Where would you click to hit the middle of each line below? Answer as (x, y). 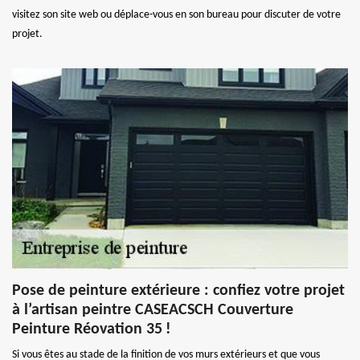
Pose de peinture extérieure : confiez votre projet (178, 290)
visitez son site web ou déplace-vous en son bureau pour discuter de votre (176, 14)
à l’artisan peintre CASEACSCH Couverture (153, 310)
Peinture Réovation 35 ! (92, 329)
